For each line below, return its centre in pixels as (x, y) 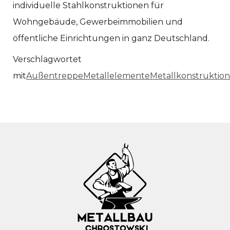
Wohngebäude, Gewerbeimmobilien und (98, 22)
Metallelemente (117, 76)
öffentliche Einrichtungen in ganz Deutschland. (111, 39)
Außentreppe (55, 76)
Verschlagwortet (47, 60)
